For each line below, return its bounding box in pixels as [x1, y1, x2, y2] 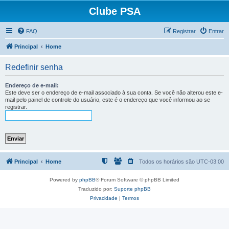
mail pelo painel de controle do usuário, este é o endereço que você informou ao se [5, 97, 210, 103]
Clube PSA [88, 6, 141, 17]
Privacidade [90, 195, 118, 201]
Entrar [209, 28, 224, 34]
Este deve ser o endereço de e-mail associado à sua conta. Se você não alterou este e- [5, 89, 223, 96]
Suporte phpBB [114, 186, 151, 192]
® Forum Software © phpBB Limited [96, 177, 179, 182]
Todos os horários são [139, 158, 196, 165]
